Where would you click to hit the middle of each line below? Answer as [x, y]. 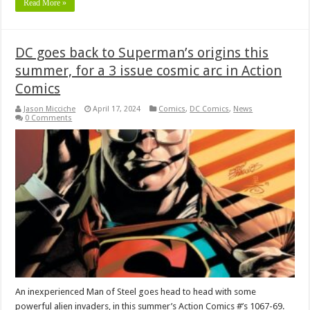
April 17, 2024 [117, 109]
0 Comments [49, 118]
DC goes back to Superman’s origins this [142, 52]
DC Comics [210, 109]
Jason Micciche [50, 109]
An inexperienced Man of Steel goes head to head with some [136, 292]
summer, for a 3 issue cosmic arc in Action [149, 70]
